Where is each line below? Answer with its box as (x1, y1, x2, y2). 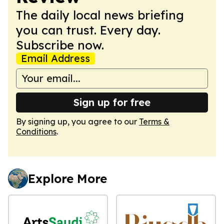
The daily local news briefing (16, 7, 184, 22)
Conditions (16, 126, 56, 136)
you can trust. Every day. (16, 22, 160, 37)
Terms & (139, 116, 169, 126)
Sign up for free (73, 95, 150, 108)
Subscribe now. (16, 37, 104, 52)
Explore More (28, 170, 107, 186)
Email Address (21, 51, 90, 64)
